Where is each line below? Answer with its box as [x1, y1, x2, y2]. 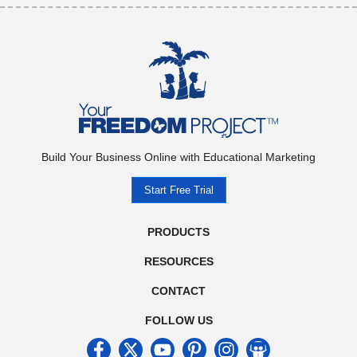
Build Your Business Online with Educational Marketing [41, 151, 316, 164]
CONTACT [151, 284, 206, 298]
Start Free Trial [143, 184, 214, 197]
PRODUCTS [147, 226, 210, 239]
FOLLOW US [144, 314, 213, 328]
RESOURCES [143, 255, 214, 269]
